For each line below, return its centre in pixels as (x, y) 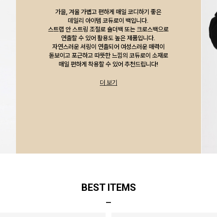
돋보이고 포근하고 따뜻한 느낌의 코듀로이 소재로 (108, 56)
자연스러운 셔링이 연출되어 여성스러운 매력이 (108, 47)
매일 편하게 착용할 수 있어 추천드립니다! (108, 64)
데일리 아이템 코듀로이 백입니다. (108, 21)
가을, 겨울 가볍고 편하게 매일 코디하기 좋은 (108, 12)
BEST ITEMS (108, 187)
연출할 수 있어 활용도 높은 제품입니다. (108, 38)
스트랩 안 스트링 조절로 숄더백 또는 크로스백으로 (108, 30)
